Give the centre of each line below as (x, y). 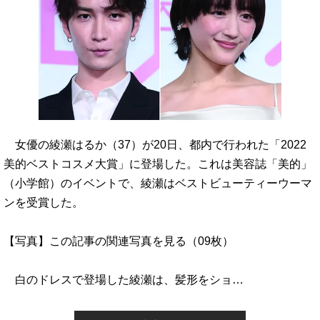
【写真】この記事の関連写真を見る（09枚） (119, 241)
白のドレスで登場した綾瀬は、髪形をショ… (124, 279)
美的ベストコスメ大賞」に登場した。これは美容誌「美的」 (158, 164)
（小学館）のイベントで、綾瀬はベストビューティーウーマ (158, 183)
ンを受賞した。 (44, 202)
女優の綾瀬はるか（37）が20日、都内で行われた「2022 (155, 144)
